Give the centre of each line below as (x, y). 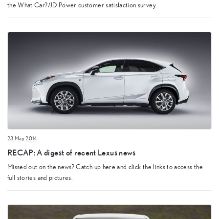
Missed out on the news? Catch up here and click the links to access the (105, 167)
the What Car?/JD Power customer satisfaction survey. (82, 5)
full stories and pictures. (40, 178)
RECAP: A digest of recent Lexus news (72, 152)
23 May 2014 (22, 139)
